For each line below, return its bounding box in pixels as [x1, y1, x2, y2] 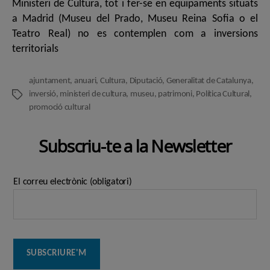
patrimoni [158, 89, 192, 99]
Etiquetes [11, 90, 44, 99]
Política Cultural [196, 89, 250, 99]
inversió [29, 89, 56, 99]
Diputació [129, 76, 163, 86]
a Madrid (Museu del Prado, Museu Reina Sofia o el [12, 13, 258, 25]
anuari [74, 76, 96, 86]
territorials [12, 43, 58, 55]
